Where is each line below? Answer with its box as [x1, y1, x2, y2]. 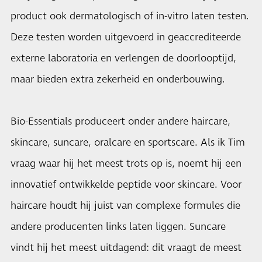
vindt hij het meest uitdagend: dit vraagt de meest [11, 240, 242, 255]
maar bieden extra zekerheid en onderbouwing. [11, 72, 225, 87]
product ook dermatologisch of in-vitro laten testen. [11, 9, 249, 23]
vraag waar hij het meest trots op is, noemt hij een [11, 156, 242, 171]
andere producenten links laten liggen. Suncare [11, 219, 226, 234]
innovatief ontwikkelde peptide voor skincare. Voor [11, 177, 242, 192]
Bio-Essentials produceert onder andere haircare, [11, 114, 230, 129]
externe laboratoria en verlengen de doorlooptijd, [11, 51, 236, 65]
